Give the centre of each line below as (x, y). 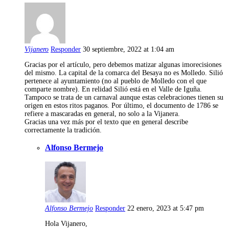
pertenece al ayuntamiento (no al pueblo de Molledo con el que (116, 81)
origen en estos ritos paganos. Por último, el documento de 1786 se (121, 105)
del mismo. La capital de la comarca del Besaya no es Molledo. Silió (124, 73)
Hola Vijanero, (66, 223)
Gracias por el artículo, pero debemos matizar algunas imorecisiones (123, 64)
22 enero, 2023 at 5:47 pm (166, 208)
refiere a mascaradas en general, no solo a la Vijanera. (102, 113)
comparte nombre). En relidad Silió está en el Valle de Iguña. (113, 89)
